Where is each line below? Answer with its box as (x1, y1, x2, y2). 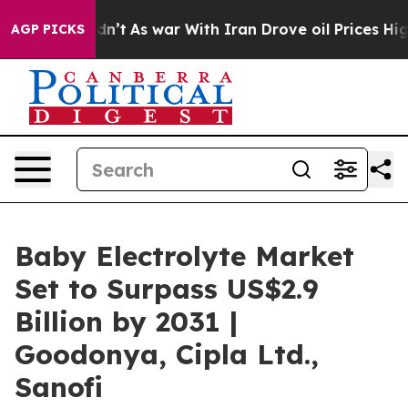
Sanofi (15, 370, 103, 404)
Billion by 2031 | (15, 304, 238, 339)
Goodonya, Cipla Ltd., (15, 337, 319, 372)
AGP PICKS (11, 21, 85, 37)
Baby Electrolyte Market (15, 239, 354, 273)
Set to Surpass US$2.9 (15, 271, 319, 306)
